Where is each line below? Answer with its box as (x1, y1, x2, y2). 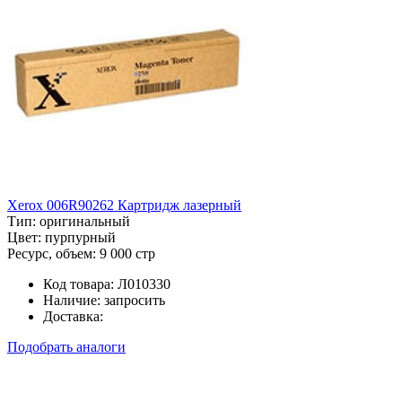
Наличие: (43, 292, 100, 308)
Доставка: (43, 308, 103, 324)
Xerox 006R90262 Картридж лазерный (7, 197, 241, 213)
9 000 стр (100, 245, 155, 261)
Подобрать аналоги (7, 338, 126, 354)
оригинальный (39, 213, 130, 229)
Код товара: (43, 275, 114, 292)
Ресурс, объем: (7, 245, 96, 261)
